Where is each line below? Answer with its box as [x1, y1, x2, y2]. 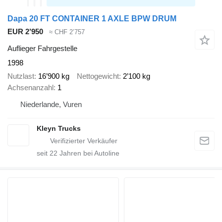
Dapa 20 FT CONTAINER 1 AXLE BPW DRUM [7, 14, 176, 23]
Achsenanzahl [7, 83, 54, 92]
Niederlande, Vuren [20, 100, 82, 109]
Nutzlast [7, 71, 34, 80]
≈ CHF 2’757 [49, 28, 85, 36]
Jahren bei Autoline [57, 149, 119, 157]
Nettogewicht [77, 71, 119, 80]
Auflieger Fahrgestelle [7, 44, 77, 53]
